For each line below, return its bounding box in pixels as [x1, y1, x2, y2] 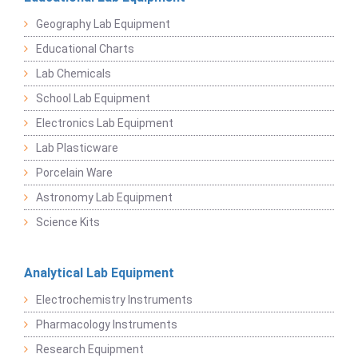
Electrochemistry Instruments [36, 293, 193, 307]
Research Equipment [36, 343, 144, 356]
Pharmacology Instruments [36, 318, 177, 332]
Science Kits [36, 216, 100, 229]
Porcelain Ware [36, 166, 113, 180]
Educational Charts [36, 42, 134, 56]
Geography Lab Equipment [36, 18, 170, 31]
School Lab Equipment [36, 92, 150, 105]
